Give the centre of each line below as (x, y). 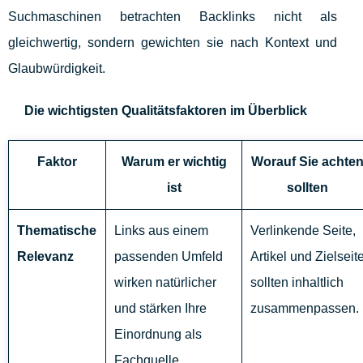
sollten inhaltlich (297, 283)
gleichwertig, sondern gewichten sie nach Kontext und (173, 43)
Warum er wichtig (174, 162)
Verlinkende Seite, (303, 231)
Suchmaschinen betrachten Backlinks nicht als (173, 17)
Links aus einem (161, 231)
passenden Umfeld (169, 257)
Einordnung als (158, 335)
